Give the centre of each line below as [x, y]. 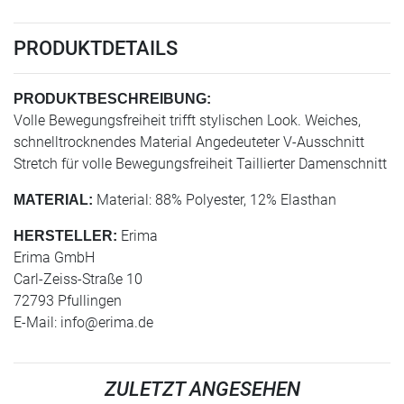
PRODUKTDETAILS [96, 48]
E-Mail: [37, 322]
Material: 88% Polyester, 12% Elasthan [215, 200]
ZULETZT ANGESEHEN [202, 389]
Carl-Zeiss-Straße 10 [78, 279]
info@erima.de [107, 322]
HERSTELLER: [65, 236]
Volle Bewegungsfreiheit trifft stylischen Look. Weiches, [187, 120]
